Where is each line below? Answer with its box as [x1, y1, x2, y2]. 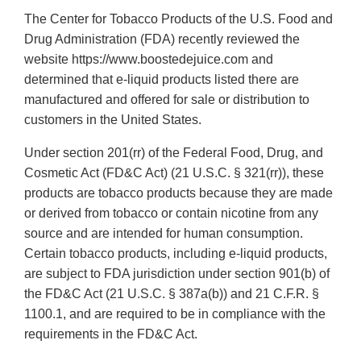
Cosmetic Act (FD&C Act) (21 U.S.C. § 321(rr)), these [24, 166, 324, 180]
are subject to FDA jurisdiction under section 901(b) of [24, 267, 330, 281]
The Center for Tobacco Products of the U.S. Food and [24, 12, 333, 27]
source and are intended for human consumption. [24, 226, 303, 241]
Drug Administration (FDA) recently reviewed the [24, 32, 300, 47]
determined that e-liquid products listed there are [24, 73, 299, 87]
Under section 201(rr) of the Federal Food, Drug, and [24, 146, 323, 160]
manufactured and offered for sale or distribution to [24, 93, 309, 107]
